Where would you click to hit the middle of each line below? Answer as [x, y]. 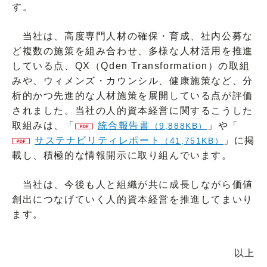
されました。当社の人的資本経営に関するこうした [133, 110]
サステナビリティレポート [98, 140]
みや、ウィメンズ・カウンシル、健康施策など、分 [133, 80]
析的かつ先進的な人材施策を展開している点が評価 [133, 95]
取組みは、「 [44, 125]
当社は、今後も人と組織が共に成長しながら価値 [133, 184]
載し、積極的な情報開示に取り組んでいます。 [122, 155]
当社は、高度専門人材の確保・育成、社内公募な [133, 36]
